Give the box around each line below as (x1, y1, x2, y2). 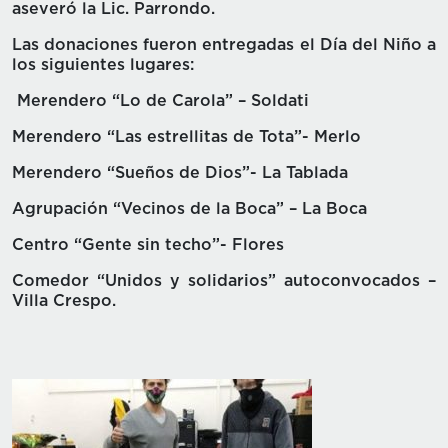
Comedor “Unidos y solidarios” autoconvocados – (12, 273, 436, 290)
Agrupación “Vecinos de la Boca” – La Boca (12, 201, 367, 218)
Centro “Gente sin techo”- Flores (12, 237, 284, 254)
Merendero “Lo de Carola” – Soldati (17, 93, 309, 110)
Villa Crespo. (12, 293, 116, 310)
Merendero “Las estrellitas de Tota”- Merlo (12, 129, 361, 146)
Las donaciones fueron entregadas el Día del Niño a (12, 37, 436, 54)
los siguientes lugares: (12, 57, 194, 74)
